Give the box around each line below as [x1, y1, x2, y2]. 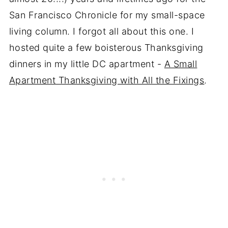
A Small [164, 59, 197, 70]
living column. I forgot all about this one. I [9, 26, 194, 37]
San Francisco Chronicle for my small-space [9, 10, 205, 21]
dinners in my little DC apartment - [9, 59, 164, 70]
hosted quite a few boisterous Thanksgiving [9, 42, 204, 53]
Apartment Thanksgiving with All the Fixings [9, 75, 205, 86]
